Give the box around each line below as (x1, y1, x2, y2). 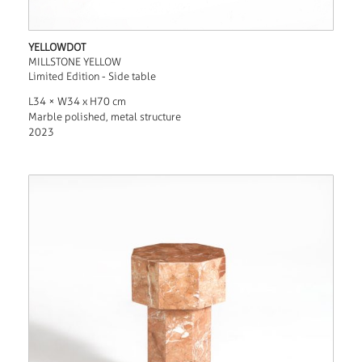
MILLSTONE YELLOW (27, 56, 121, 69)
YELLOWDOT (27, 41, 86, 54)
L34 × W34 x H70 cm (27, 95, 126, 107)
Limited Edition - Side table (27, 70, 156, 83)
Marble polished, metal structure (27, 110, 181, 123)
